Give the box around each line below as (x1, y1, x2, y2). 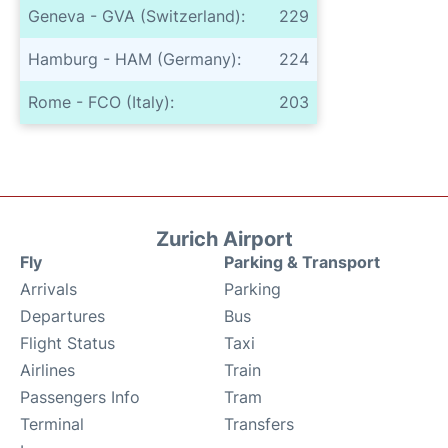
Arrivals (20, 278, 77, 299)
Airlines (20, 359, 75, 380)
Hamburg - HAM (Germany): (28, 48, 241, 69)
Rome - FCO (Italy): (28, 91, 174, 112)
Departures (20, 305, 105, 326)
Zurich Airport (155, 226, 293, 251)
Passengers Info (20, 386, 140, 407)
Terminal (20, 413, 84, 434)
